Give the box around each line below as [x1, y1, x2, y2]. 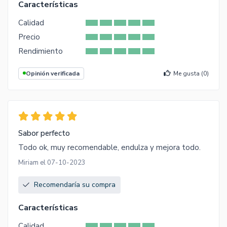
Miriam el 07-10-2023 [18, 158, 86, 167]
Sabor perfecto [18, 128, 70, 138]
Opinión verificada [26, 69, 80, 78]
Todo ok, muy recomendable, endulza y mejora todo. [18, 142, 201, 153]
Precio [18, 31, 40, 42]
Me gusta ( [173, 69, 203, 78]
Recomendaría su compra [34, 179, 116, 190]
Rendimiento [18, 46, 63, 56]
